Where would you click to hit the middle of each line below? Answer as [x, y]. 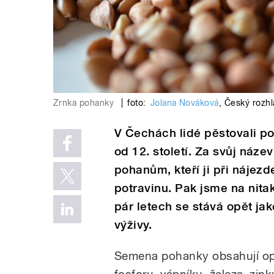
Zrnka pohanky [85, 102]
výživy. [133, 224]
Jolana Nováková [184, 102]
